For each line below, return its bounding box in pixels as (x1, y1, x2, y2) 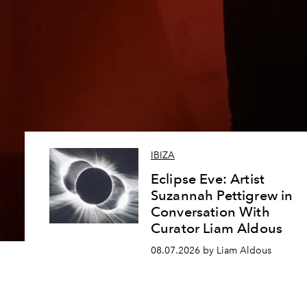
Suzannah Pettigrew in (151, 187, 293, 204)
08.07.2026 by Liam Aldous (151, 245, 271, 256)
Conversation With (151, 204, 270, 221)
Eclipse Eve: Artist (151, 171, 265, 188)
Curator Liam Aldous (151, 220, 283, 237)
